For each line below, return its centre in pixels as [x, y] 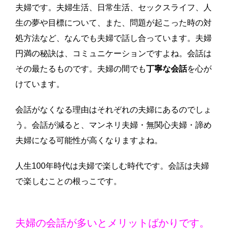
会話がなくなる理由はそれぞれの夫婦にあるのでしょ [113, 110]
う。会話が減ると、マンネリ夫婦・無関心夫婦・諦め [113, 125]
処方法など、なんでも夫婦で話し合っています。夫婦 [113, 38]
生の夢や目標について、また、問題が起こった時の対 [113, 23]
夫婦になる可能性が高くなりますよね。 [89, 140]
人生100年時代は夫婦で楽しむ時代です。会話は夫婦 [112, 166]
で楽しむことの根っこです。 [68, 181]
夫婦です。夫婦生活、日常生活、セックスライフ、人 [113, 7]
